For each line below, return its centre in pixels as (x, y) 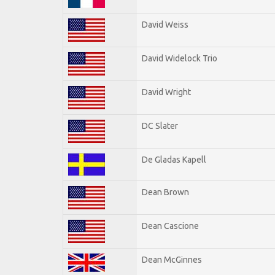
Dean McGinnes (172, 259)
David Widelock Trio (180, 58)
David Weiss (165, 24)
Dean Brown (165, 192)
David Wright (166, 92)
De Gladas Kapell (174, 159)
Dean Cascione (170, 226)
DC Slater (160, 126)
